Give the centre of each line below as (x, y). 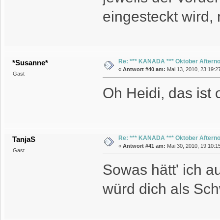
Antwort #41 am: (144, 146)
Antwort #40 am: (144, 69)
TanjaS (24, 139)
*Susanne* (30, 63)
